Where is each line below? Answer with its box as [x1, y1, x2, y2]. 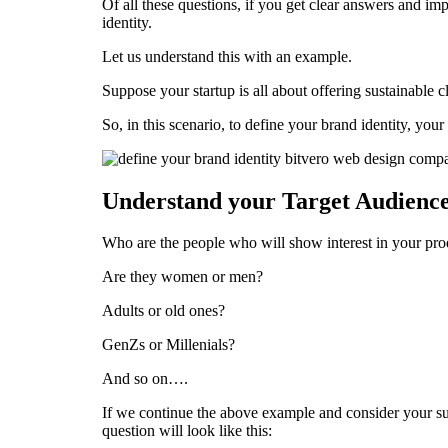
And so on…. [102, 370, 188, 388]
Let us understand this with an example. [102, 47, 352, 65]
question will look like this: [102, 422, 272, 440]
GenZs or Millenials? [102, 336, 235, 354]
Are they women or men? [102, 268, 263, 286]
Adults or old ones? [102, 302, 225, 320]
